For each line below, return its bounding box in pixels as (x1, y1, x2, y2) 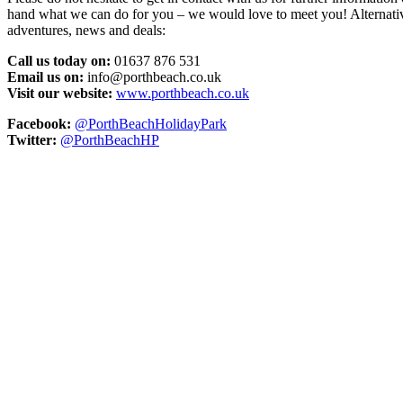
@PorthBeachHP (60, 132, 159, 148)
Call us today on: (7, 53, 111, 68)
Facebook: (7, 116, 71, 131)
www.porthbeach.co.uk (116, 85, 249, 101)
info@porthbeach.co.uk (84, 69, 221, 85)
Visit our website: (7, 85, 112, 101)
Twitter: (7, 132, 57, 148)
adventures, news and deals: (7, 22, 166, 38)
